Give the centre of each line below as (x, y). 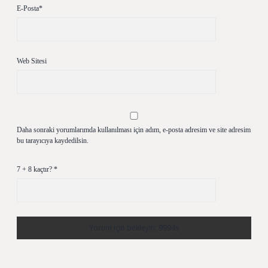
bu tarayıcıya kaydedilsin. (53, 141)
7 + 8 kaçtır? (35, 169)
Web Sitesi (32, 61)
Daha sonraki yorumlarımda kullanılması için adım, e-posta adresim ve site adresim (134, 130)
